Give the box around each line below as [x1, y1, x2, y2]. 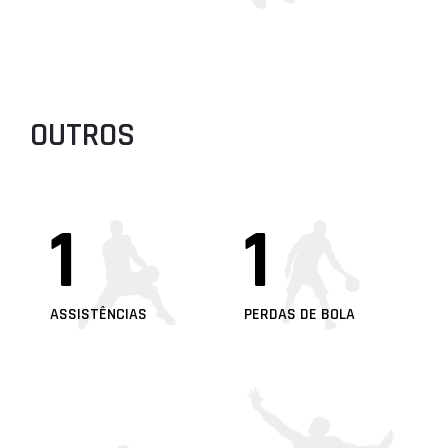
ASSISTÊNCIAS [49, 304, 147, 325]
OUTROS [29, 114, 135, 157]
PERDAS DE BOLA [244, 304, 355, 325]
